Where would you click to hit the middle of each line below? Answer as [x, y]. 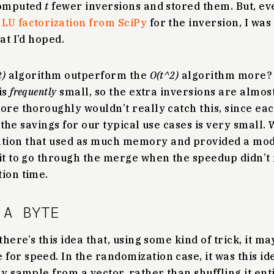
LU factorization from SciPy [75, 23]
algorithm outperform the [78, 75]
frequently [33, 92]
